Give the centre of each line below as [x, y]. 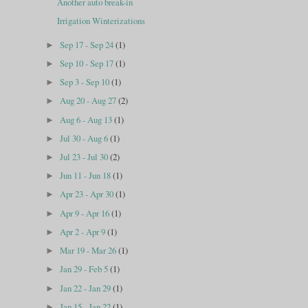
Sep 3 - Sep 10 [86, 82]
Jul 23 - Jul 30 [85, 157]
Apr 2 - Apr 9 [84, 231]
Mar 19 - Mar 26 [89, 251]
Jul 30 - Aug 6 [85, 138]
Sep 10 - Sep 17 [88, 63]
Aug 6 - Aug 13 [87, 119]
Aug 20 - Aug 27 [89, 101]
